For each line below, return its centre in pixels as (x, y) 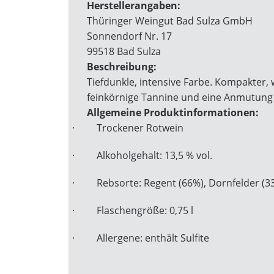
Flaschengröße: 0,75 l (145, 210)
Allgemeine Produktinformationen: (173, 113)
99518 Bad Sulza (124, 51)
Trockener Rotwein (140, 128)
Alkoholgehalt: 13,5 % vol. (154, 155)
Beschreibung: (122, 67)
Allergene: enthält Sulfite (153, 238)
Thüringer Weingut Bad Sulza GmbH (170, 21)
